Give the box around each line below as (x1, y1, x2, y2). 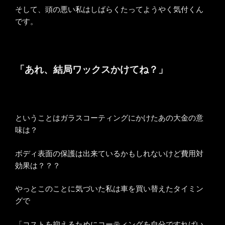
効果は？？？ (15, 161, 60, 170)
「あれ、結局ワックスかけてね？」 (15, 64, 168, 75)
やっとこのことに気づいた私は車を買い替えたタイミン (15, 184, 203, 193)
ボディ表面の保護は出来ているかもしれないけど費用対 (15, 149, 203, 158)
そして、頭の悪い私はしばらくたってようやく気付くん (15, 5, 203, 14)
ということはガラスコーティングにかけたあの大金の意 (15, 114, 203, 123)
